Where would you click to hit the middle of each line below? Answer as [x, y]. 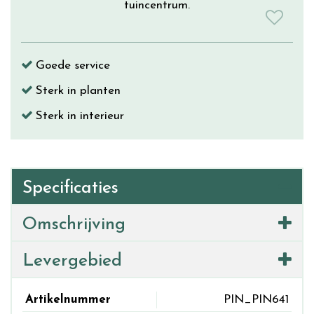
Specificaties [70, 188]
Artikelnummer [68, 300]
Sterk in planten [78, 91]
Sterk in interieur [80, 116]
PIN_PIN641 [256, 300]
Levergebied [72, 261]
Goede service [73, 66]
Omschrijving [74, 225]
